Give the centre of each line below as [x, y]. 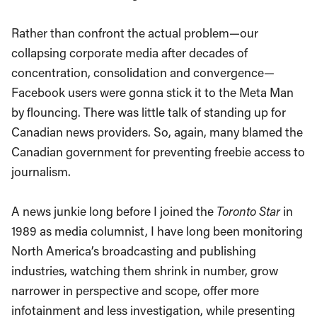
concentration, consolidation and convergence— [143, 72]
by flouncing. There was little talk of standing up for [149, 112]
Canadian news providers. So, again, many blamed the [157, 132]
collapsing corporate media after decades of [129, 52]
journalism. [41, 171]
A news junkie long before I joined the [114, 211]
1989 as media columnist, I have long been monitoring [157, 231]
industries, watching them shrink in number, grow [145, 270]
